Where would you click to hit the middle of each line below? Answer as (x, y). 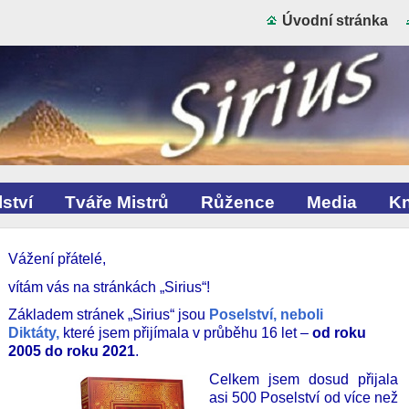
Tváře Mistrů (117, 202)
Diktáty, (34, 333)
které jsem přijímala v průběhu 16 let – (186, 333)
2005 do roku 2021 (72, 351)
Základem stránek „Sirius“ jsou (109, 315)
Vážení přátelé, (57, 259)
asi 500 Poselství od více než (304, 397)
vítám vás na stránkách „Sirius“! (109, 287)
